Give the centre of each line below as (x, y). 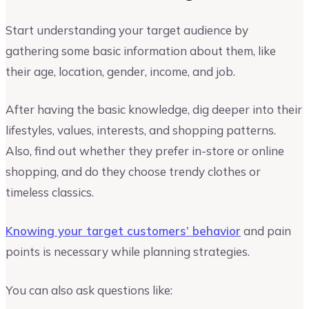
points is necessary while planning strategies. (128, 251)
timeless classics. (50, 192)
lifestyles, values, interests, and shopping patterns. (141, 130)
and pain (266, 231)
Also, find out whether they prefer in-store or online (145, 151)
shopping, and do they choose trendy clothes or (133, 172)
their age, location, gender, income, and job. (120, 71)
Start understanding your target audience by (127, 30)
